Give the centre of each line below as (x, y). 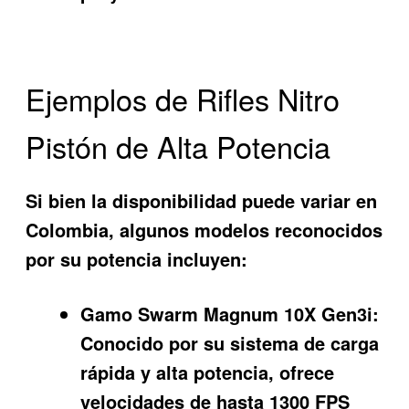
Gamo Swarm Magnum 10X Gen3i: (230, 314)
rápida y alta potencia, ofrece (208, 372)
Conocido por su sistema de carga (230, 343)
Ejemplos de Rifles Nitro (183, 99)
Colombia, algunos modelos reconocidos (204, 229)
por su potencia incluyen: (137, 258)
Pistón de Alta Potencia (178, 147)
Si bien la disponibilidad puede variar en (202, 200)
